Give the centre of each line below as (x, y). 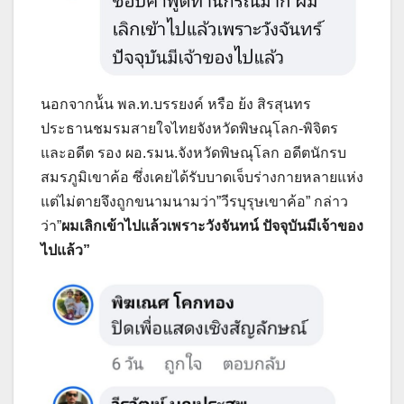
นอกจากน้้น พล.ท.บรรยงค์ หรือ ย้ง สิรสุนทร (176, 104)
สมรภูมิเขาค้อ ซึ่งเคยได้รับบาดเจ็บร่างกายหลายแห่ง (202, 177)
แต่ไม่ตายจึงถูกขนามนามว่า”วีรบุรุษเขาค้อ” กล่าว (194, 201)
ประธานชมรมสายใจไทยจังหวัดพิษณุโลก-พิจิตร (189, 128)
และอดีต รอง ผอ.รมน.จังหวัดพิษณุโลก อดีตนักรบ (193, 152)
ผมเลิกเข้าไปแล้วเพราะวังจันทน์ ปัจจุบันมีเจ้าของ (212, 225)
